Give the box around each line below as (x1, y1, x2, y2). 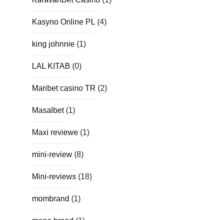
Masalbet (32, 106, 64, 114)
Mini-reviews (32, 172, 76, 181)
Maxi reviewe (32, 128, 78, 137)
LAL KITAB (32, 61, 70, 70)
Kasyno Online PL (32, 17, 95, 26)
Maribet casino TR (32, 83, 96, 92)
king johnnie (32, 39, 75, 48)
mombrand (32, 194, 69, 203)
